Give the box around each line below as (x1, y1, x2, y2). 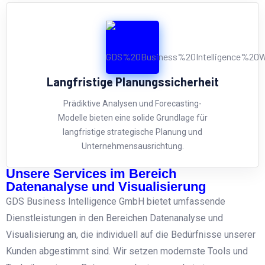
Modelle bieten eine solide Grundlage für (57, 112, 208, 122)
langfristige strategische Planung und (63, 127, 202, 137)
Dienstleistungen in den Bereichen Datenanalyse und (6, 212, 223, 224)
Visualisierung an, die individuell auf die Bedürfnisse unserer (6, 228, 256, 240)
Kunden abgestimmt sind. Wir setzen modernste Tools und (6, 245, 248, 257)
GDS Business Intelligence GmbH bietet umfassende (6, 195, 225, 207)
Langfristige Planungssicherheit (46, 74, 219, 89)
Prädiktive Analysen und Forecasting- (63, 98, 202, 108)
